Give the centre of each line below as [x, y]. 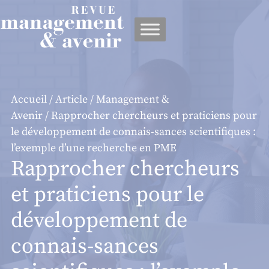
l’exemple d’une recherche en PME [94, 148]
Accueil [29, 99]
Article [71, 99]
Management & [133, 99]
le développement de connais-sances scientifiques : [133, 132]
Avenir [27, 116]
